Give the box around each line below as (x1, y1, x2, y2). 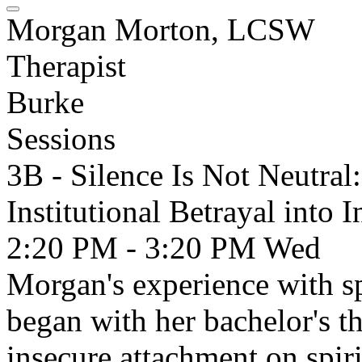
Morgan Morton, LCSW (6, 12, 315, 47)
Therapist (6, 48, 126, 83)
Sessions (6, 121, 116, 156)
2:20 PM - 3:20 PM (6, 230, 263, 265)
